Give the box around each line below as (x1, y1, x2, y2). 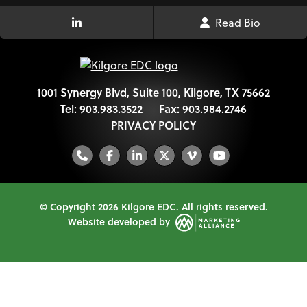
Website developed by (67, 214, 173, 230)
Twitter (163, 155, 197, 171)
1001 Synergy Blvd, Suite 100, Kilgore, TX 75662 (37, 84, 270, 101)
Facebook (108, 155, 158, 171)
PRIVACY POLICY (111, 117, 196, 134)
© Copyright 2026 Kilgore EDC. (39, 199, 182, 214)
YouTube (218, 155, 262, 171)
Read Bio (215, 15, 260, 31)
